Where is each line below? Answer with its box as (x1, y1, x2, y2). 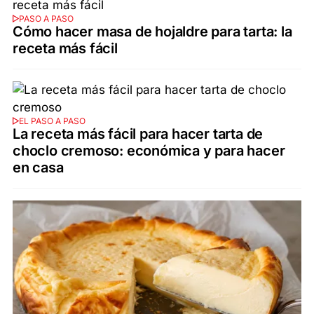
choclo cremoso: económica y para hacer (13, 142, 285, 159)
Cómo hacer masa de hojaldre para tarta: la (13, 23, 292, 41)
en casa (13, 158, 64, 176)
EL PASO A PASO (18, 115, 86, 126)
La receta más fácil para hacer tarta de (13, 125, 264, 142)
